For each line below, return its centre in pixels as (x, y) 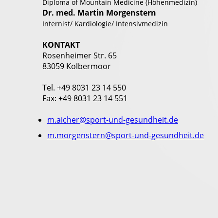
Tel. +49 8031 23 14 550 (84, 88)
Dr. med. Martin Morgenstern (99, 13)
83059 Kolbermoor (77, 66)
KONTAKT (61, 45)
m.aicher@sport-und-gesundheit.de (113, 120)
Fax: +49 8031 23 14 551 (85, 99)
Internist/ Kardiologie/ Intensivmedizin (105, 24)
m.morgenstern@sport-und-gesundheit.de (126, 136)
